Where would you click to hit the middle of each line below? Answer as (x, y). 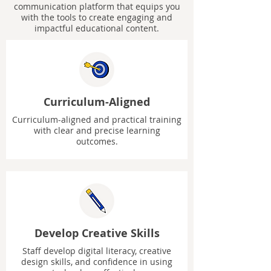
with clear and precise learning (97, 130)
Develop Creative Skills (97, 233)
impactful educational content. (97, 28)
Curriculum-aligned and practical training (97, 119)
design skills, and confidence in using (97, 262)
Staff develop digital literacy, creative (97, 251)
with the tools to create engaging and (97, 17)
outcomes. (97, 141)
